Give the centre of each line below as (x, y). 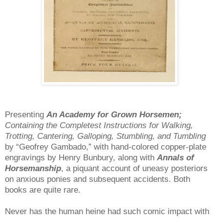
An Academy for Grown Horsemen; (114, 114)
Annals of (175, 157)
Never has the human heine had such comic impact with (107, 211)
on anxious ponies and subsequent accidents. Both (98, 179)
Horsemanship (33, 168)
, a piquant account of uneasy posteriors (134, 168)
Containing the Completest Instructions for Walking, (99, 125)
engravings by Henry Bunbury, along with (81, 157)
